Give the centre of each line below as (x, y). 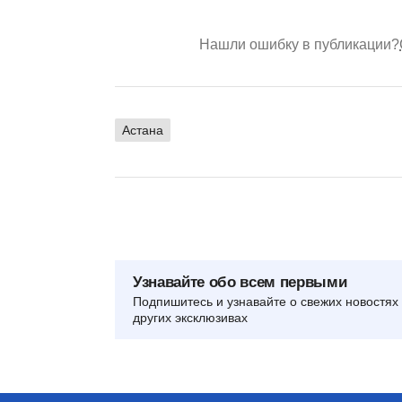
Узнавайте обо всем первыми (240, 282)
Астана (143, 130)
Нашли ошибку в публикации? (299, 44)
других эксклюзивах (190, 317)
